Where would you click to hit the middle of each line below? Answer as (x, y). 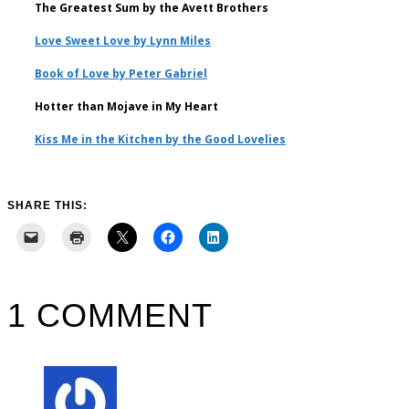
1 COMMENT (110, 315)
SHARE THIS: (47, 205)
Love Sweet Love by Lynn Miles (123, 40)
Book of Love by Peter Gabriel (121, 73)
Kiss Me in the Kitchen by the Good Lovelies (160, 139)
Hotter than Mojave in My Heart (126, 106)
